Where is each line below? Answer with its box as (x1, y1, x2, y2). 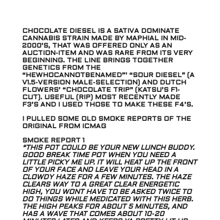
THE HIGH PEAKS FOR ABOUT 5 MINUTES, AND (22, 204, 187, 211)
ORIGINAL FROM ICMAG (22, 123, 106, 130)
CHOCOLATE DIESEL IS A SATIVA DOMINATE (22, 28, 179, 35)
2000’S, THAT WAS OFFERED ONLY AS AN (22, 43, 172, 50)
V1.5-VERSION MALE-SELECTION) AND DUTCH (22, 80, 186, 86)
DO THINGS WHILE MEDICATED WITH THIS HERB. (22, 196, 193, 203)
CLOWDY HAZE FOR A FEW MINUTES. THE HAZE (22, 174, 191, 181)
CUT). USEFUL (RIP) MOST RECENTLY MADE (22, 94, 180, 101)
